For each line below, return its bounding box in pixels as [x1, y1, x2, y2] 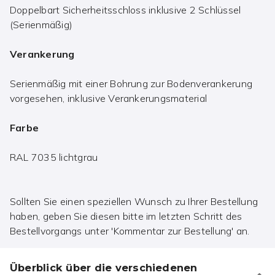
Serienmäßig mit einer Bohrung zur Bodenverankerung [10, 77, 252, 90]
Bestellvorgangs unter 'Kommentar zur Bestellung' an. [10, 225, 250, 238]
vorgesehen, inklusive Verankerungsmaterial [10, 92, 207, 105]
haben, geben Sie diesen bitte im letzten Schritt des [10, 210, 242, 223]
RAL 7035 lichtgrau [10, 151, 98, 164]
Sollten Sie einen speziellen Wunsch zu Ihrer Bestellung [10, 195, 258, 208]
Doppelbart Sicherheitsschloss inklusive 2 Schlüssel [10, 4, 241, 17]
